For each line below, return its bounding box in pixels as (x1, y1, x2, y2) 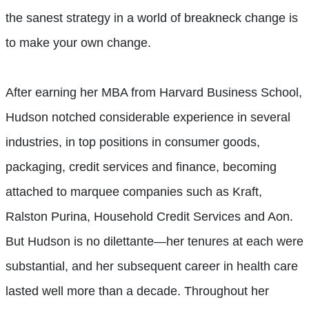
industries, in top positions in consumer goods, (6, 134, 260, 149)
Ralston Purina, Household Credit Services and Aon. (6, 209, 293, 223)
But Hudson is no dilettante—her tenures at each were (6, 234, 303, 248)
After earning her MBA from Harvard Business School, (6, 85, 302, 99)
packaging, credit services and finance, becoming (6, 159, 277, 174)
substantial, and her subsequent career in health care (6, 259, 298, 273)
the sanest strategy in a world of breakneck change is (6, 10, 298, 25)
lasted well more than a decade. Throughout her (6, 283, 269, 298)
